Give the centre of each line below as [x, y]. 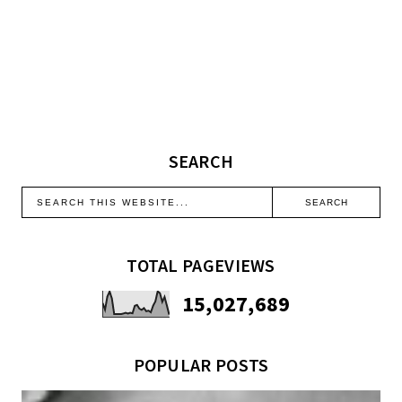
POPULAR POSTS [201, 365]
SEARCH [201, 162]
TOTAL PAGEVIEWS [201, 266]
